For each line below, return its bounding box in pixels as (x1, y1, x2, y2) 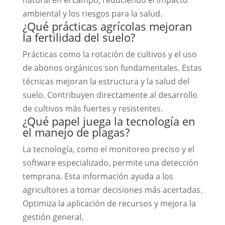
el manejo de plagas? (22, 124, 130, 140)
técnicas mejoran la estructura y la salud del (22, 75, 189, 87)
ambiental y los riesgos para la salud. (22, 8, 162, 19)
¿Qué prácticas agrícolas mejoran (22, 18, 192, 34)
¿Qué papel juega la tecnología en (22, 113, 195, 129)
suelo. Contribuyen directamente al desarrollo (22, 89, 197, 100)
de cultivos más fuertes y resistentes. (22, 102, 163, 114)
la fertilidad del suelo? (22, 29, 135, 45)
